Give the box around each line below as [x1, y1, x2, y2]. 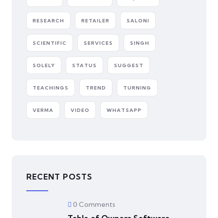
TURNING [123, 85, 151, 91]
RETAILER [81, 18, 109, 24]
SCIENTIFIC [33, 40, 67, 46]
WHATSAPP [107, 107, 142, 113]
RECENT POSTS [26, 172, 92, 182]
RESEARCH [33, 18, 64, 24]
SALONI [127, 18, 149, 24]
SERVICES [84, 40, 113, 46]
